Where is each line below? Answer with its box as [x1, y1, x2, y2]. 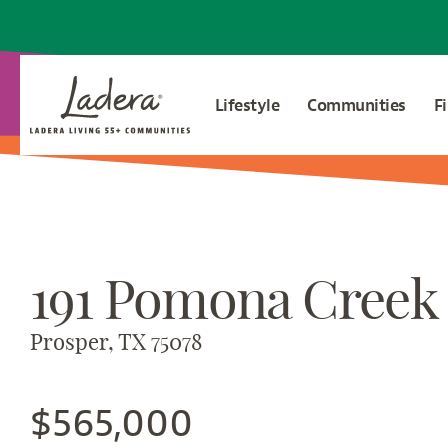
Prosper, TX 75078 [30, 328, 202, 357]
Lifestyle [215, 94, 280, 116]
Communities [307, 94, 406, 116]
